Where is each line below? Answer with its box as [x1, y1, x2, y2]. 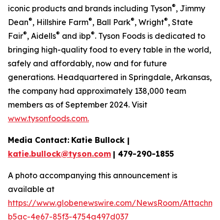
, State [168, 17, 193, 27]
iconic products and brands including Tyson [8, 3, 172, 13]
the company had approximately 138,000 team [8, 85, 186, 96]
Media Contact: [8, 135, 69, 145]
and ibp [60, 30, 91, 41]
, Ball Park [92, 17, 131, 27]
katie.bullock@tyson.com [8, 148, 111, 159]
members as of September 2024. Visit [8, 99, 147, 110]
